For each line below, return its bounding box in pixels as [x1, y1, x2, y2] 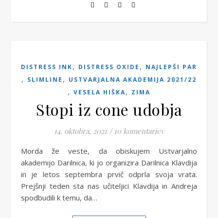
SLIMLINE [27, 75, 63, 84]
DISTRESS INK [21, 63, 73, 71]
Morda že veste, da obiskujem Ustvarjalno [21, 146, 27, 156]
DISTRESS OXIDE [78, 63, 140, 71]
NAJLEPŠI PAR [145, 63, 197, 71]
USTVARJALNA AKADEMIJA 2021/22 [69, 75, 197, 84]
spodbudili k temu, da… [21, 193, 97, 202]
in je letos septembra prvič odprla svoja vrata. [21, 169, 197, 179]
